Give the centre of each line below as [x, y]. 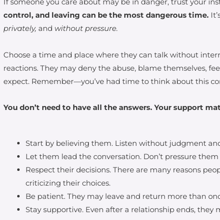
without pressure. [85, 28]
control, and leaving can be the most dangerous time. [106, 15]
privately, [21, 28]
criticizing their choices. [68, 183]
